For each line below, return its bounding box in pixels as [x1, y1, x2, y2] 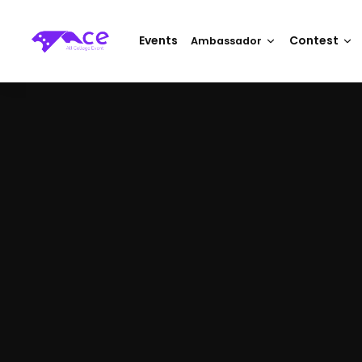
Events [139, 32, 179, 48]
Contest [289, 32, 339, 48]
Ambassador [191, 33, 263, 48]
